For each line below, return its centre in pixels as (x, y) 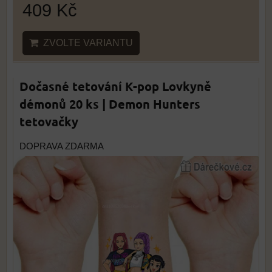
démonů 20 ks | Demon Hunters (110, 104)
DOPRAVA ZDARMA (62, 146)
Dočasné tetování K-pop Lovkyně (115, 86)
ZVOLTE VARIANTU (86, 43)
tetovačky (49, 121)
